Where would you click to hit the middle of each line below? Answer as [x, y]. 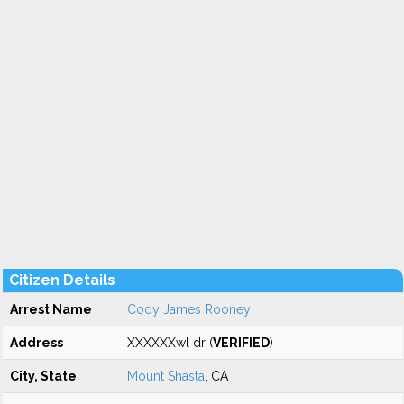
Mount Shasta [166, 376]
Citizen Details [62, 280]
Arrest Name [51, 309]
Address [37, 343]
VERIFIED [241, 343]
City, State [43, 376]
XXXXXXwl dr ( [170, 343]
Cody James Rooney [189, 309]
